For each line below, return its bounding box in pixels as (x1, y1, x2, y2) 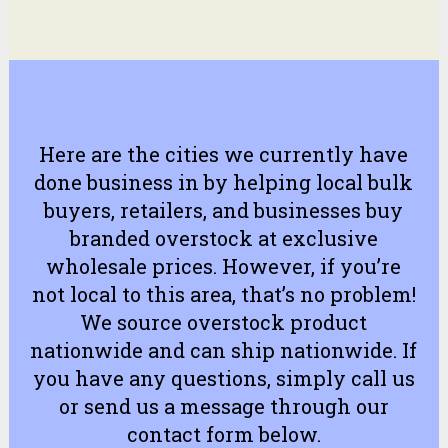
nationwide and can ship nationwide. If (30, 336, 418, 363)
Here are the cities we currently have (39, 140, 409, 167)
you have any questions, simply (32, 364, 351, 391)
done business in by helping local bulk (34, 168, 414, 195)
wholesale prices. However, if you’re (46, 252, 402, 279)
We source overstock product (80, 308, 368, 335)
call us (350, 364, 415, 391)
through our (264, 392, 389, 419)
